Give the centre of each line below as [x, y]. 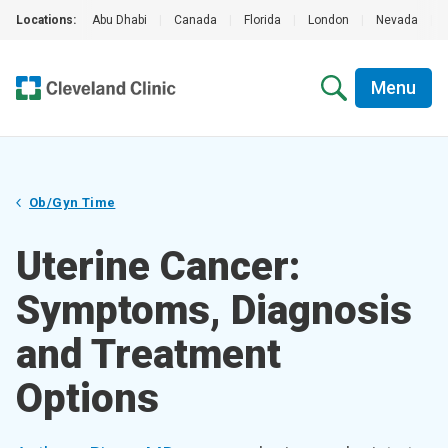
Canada [195, 20]
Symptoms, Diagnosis [214, 310]
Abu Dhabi [119, 20]
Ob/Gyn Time [72, 202]
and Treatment [148, 354]
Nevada [397, 20]
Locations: [46, 20]
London [328, 20]
